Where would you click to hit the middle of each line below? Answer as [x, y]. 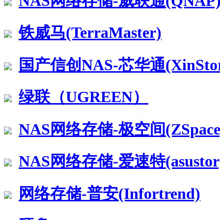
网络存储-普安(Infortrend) [110, 193]
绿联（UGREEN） [83, 97]
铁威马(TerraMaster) [90, 33]
